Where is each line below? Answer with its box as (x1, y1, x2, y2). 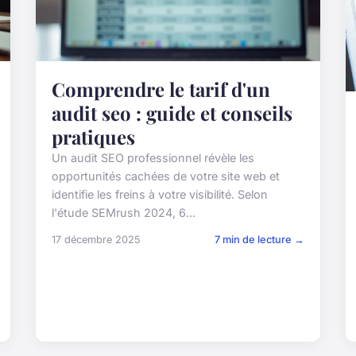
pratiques (52, 123, 136, 149)
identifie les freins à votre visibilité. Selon (52, 187, 269, 201)
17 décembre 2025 (52, 233, 141, 246)
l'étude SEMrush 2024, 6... (52, 205, 196, 219)
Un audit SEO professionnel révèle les (52, 150, 255, 164)
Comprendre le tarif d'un (52, 75, 271, 102)
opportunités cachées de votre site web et (52, 168, 281, 183)
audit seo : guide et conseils (52, 99, 293, 126)
